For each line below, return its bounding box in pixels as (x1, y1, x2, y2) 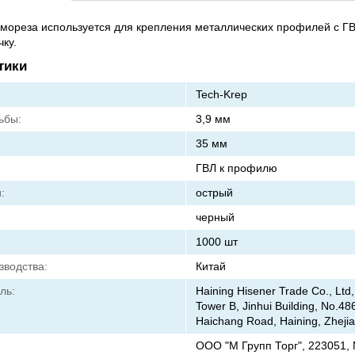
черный (195, 211, 235, 223)
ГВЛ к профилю (195, 162, 277, 174)
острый (195, 186, 233, 199)
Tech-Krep (195, 88, 247, 101)
